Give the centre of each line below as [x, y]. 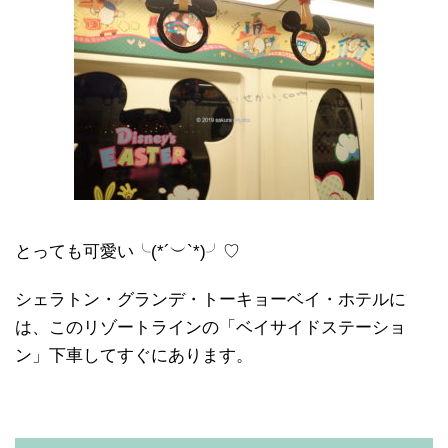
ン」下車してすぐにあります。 [134, 356]
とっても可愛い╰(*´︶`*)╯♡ [127, 252]
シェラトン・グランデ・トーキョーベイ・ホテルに [210, 300]
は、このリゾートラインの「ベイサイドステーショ [210, 328]
